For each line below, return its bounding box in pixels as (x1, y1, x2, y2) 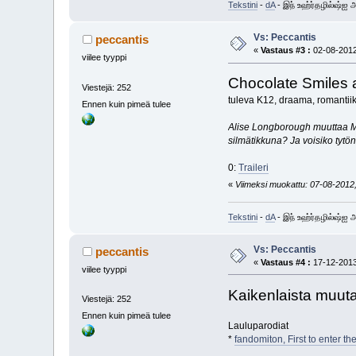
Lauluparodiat (227, 319, 288, 331)
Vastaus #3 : (261, 45, 311, 56)
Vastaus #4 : (261, 257, 311, 267)
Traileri (238, 162, 269, 174)
